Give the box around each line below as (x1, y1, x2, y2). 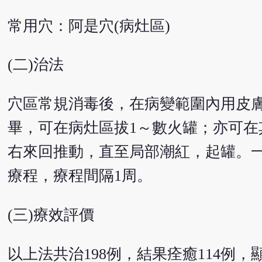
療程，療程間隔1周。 (7, 167, 152, 185)
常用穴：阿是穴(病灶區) (7, 17, 170, 35)
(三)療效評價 (7, 206, 94, 223)
